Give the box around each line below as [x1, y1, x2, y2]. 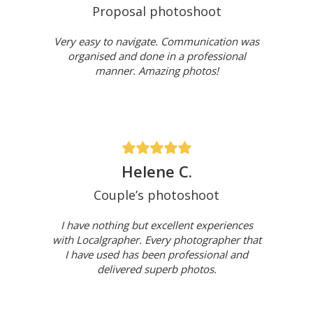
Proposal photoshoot [92, 3, 221, 20]
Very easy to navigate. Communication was [54, 34, 259, 49]
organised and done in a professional [67, 49, 246, 64]
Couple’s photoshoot [94, 187, 219, 204]
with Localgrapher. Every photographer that [52, 233, 261, 247]
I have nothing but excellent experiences [60, 218, 253, 233]
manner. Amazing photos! [94, 64, 219, 78]
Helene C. [121, 161, 192, 182]
